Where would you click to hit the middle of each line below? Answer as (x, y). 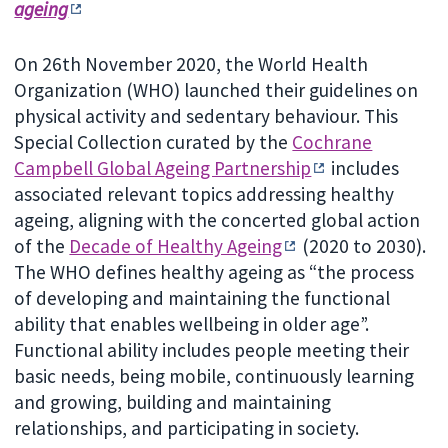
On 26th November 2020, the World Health (191, 63)
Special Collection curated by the (153, 141)
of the (42, 245)
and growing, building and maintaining (173, 401)
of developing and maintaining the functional (202, 297)
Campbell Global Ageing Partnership (163, 167)
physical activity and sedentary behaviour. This (206, 115)
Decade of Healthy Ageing (176, 245)
